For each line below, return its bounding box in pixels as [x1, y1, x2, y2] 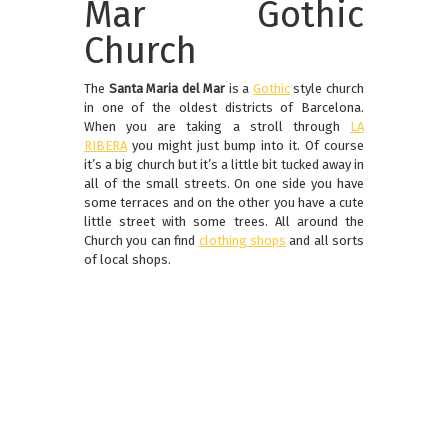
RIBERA [84, 138, 127, 154]
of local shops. [84, 252, 171, 268]
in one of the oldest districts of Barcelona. [84, 100, 364, 116]
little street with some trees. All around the [84, 214, 364, 230]
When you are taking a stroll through [84, 119, 350, 135]
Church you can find [84, 233, 199, 249]
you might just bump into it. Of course [127, 138, 364, 154]
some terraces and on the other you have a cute [84, 195, 364, 211]
